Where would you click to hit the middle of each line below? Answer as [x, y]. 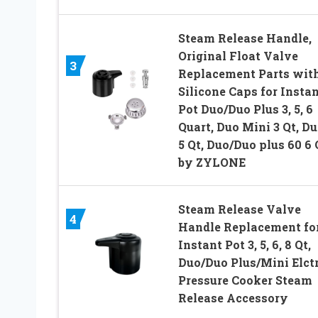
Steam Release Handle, [245, 38]
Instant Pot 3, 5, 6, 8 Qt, [244, 245]
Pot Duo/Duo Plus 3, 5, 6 [245, 109]
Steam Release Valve [239, 209]
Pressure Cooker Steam [245, 280]
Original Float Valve [238, 56]
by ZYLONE [212, 163]
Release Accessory [233, 298]
